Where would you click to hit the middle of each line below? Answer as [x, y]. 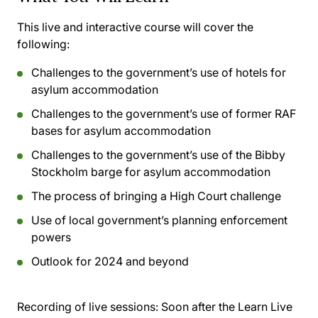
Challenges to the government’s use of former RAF [164, 114]
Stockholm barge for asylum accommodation [151, 172]
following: [43, 44]
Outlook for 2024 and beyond [110, 261]
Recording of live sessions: [88, 307]
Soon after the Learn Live [225, 307]
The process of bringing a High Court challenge [156, 196]
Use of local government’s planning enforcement [159, 220]
